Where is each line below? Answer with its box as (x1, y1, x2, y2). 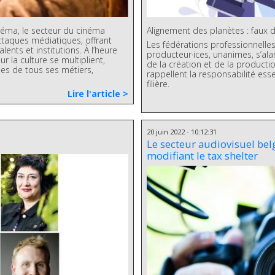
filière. (146, 77, 169, 90)
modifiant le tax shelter (146, 149, 258, 163)
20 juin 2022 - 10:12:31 (146, 126, 217, 136)
